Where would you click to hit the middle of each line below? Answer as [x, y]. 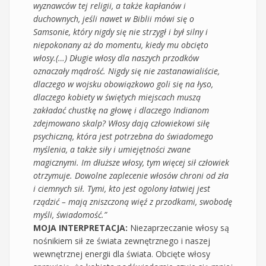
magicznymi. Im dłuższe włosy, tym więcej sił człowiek [131, 162]
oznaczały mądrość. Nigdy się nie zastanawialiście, [126, 71]
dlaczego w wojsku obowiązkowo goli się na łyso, [123, 84]
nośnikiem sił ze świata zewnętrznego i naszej [122, 240]
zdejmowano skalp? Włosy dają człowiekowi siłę [121, 123]
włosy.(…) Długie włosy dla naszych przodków [116, 58]
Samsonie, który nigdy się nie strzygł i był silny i [121, 31]
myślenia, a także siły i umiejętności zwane [112, 149]
